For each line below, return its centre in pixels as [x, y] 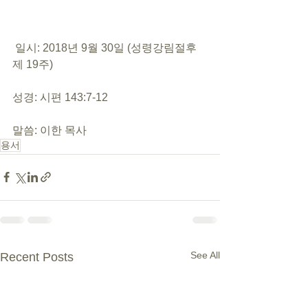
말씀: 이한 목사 [49, 130]
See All [205, 255]
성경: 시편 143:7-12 [60, 97]
